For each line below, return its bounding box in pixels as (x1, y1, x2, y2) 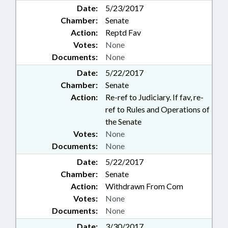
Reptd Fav (105, 27, 141, 38)
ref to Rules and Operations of (105, 104, 210, 115)
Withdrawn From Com (105, 181, 183, 191)
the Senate (105, 117, 141, 127)
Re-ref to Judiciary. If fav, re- (105, 92, 204, 102)
